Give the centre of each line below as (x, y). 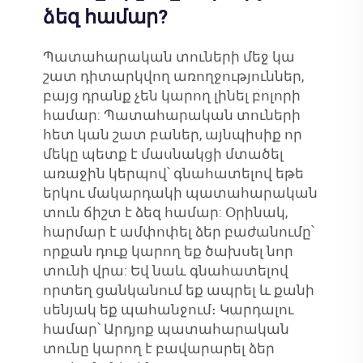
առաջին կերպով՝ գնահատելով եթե (173, 174)
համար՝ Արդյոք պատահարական (166, 329)
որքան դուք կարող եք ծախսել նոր (168, 252)
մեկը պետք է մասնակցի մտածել (163, 154)
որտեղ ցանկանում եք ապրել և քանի (178, 290)
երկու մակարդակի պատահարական (180, 193)
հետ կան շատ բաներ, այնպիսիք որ (172, 135)
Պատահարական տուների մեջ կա (169, 57)
